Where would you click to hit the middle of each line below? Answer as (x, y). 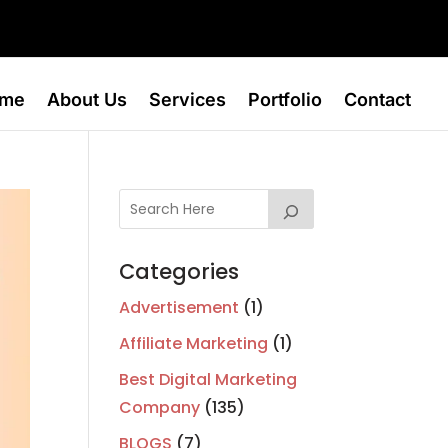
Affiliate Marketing (194, 344)
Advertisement (179, 308)
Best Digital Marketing (208, 380)
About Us (87, 99)
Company (160, 408)
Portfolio (285, 99)
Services (188, 99)
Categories (179, 272)
